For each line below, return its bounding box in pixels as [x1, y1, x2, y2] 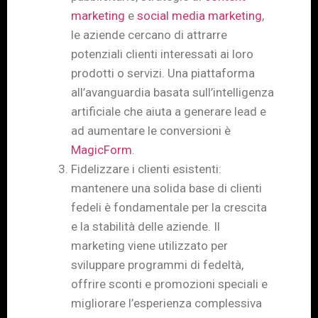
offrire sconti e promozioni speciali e [71, 277, 268, 292]
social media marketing [137, 9, 262, 23]
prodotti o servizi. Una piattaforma [71, 66, 255, 81]
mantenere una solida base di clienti [71, 181, 262, 196]
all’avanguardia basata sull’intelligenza [71, 85, 274, 100]
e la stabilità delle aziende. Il [71, 219, 220, 234]
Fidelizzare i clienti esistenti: [71, 162, 221, 177]
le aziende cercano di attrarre [71, 28, 227, 43]
